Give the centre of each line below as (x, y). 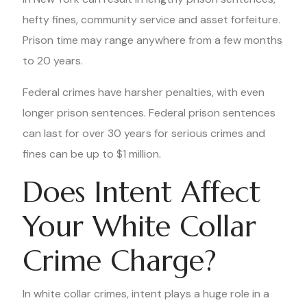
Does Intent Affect (142, 192)
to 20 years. (53, 61)
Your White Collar (139, 226)
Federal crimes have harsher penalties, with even (144, 92)
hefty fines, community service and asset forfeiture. (151, 20)
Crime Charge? (120, 261)
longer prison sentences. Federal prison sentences (149, 113)
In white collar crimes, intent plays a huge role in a (146, 294)
